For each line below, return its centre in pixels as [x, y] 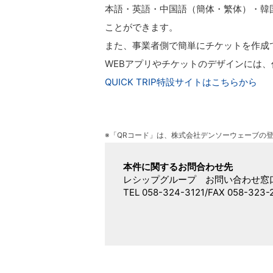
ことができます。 [141, 27]
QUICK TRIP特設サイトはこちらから [181, 82]
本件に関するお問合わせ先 [178, 167]
